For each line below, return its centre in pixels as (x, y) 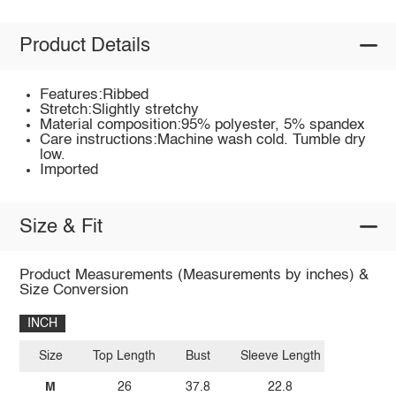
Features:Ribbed (95, 95)
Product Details (84, 46)
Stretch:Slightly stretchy (120, 110)
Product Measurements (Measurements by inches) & (194, 276)
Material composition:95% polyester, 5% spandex (203, 125)
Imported (69, 170)
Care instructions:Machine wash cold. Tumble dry (203, 140)
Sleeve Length (280, 356)
